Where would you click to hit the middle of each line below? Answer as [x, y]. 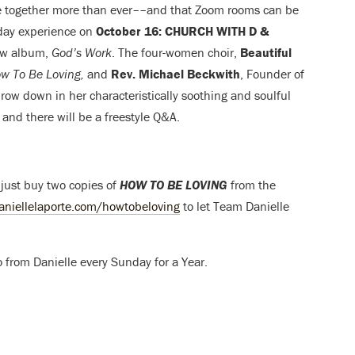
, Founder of [272, 74]
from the [252, 185]
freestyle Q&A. [141, 117]
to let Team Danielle [235, 206]
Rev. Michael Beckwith [174, 74]
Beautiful [266, 53]
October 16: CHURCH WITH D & [182, 31]
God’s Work [82, 53]
